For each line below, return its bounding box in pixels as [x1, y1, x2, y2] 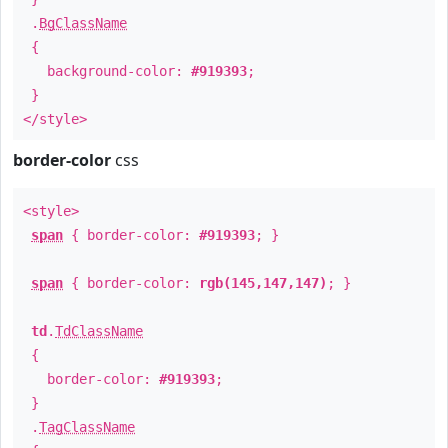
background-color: [23, 63, 191, 79]
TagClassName [39, 419, 135, 435]
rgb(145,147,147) [199, 275, 327, 291]
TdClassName [55, 323, 143, 339]
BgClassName [39, 15, 127, 31]
